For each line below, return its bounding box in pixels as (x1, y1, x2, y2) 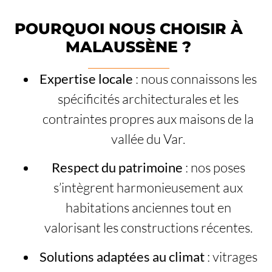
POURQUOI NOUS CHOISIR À (14, 19, 243, 38)
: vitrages (204, 248, 257, 265)
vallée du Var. (111, 131, 185, 148)
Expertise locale (39, 70, 133, 87)
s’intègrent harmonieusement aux (53, 179, 243, 196)
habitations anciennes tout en (65, 199, 231, 216)
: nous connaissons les (133, 70, 257, 87)
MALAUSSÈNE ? (66, 38, 192, 56)
